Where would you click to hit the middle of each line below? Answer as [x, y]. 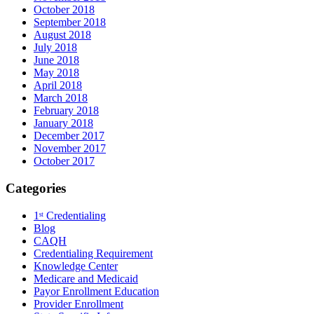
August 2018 [62, 35]
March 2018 [61, 98]
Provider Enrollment [78, 303]
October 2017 [64, 161]
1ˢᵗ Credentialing [70, 215]
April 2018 [58, 86]
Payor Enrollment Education [96, 291]
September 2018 [70, 22]
